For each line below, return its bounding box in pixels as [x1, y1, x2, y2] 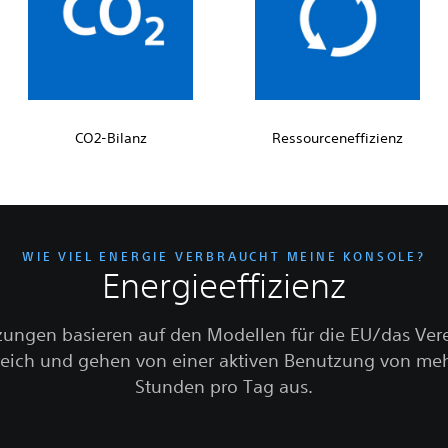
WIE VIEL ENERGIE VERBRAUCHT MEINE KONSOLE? [22, 247, 426, 264]
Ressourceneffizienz [271, 128, 403, 147]
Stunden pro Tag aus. [134, 374, 313, 397]
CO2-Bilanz [74, 128, 147, 147]
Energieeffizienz [101, 265, 346, 305]
